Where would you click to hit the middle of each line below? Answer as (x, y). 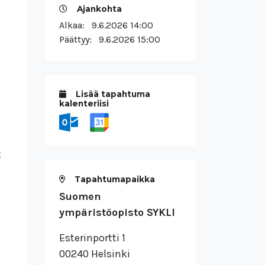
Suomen (80, 197)
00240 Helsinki (95, 254)
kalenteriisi (84, 103)
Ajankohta (98, 9)
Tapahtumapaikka (114, 180)
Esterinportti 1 (92, 238)
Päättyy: (79, 39)
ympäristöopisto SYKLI (117, 213)
